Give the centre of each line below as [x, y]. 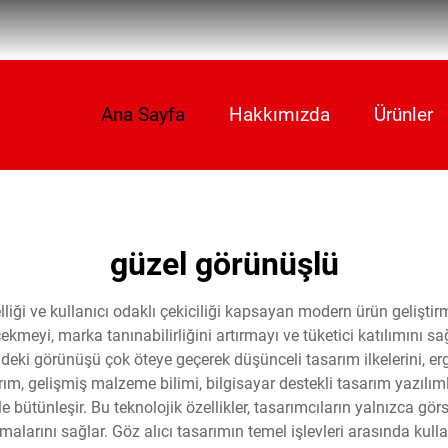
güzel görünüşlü [224, 264]
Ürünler [403, 114]
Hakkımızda [279, 114]
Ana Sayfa [142, 114]
